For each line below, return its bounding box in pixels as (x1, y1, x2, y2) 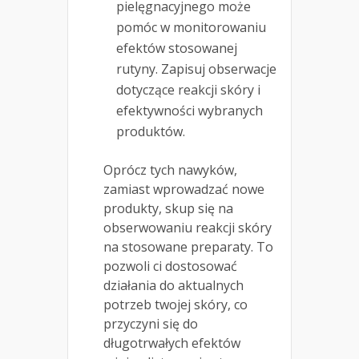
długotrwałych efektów (103, 334, 240, 353)
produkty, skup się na (103, 200, 233, 218)
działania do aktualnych (103, 276, 244, 295)
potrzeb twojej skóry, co (103, 296, 248, 314)
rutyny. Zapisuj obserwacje (116, 60, 276, 79)
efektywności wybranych (116, 102, 263, 120)
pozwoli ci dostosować (103, 257, 237, 276)
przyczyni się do (103, 315, 198, 333)
